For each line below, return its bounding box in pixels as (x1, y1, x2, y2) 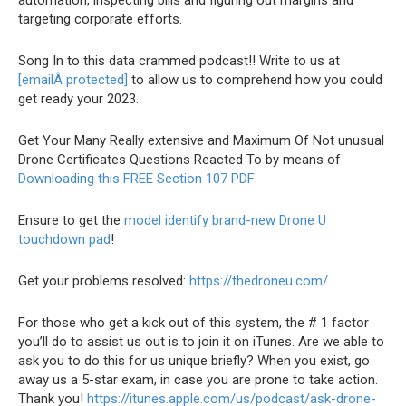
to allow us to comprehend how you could (128, 72, 382, 88)
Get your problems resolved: (18, 273, 189, 289)
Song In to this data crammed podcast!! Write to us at (18, 53, 340, 69)
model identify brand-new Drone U (124, 212, 326, 228)
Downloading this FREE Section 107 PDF (18, 170, 255, 187)
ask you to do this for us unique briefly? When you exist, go (18, 353, 370, 369)
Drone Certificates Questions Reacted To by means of (18, 151, 341, 168)
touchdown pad (18, 231, 111, 247)
